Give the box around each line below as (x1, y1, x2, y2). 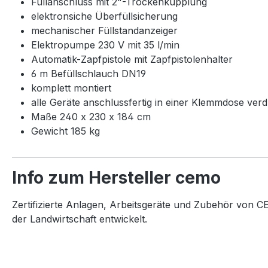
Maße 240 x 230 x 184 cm (31, 110, 151, 123)
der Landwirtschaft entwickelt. (12, 212, 150, 225)
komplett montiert (31, 81, 111, 94)
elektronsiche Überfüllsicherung (31, 10, 178, 22)
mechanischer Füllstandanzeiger (31, 24, 178, 36)
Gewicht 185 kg (31, 124, 100, 137)
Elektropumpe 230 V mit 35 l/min (31, 38, 179, 51)
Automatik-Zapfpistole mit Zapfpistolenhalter (31, 53, 233, 65)
